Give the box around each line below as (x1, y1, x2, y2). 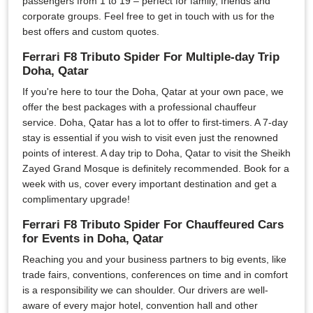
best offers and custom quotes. (22, 26, 159, 37)
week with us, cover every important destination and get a (22, 178, 277, 189)
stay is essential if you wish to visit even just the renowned (22, 132, 278, 143)
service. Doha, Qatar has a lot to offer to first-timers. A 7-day (22, 117, 288, 128)
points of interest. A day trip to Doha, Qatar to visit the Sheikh (22, 147, 291, 159)
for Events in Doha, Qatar (22, 232, 163, 245)
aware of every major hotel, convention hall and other (22, 300, 258, 311)
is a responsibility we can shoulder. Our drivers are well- (22, 284, 268, 296)
